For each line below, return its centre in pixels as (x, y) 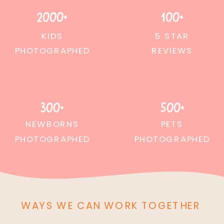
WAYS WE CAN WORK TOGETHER (110, 206)
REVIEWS (172, 51)
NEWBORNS (52, 124)
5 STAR (172, 36)
